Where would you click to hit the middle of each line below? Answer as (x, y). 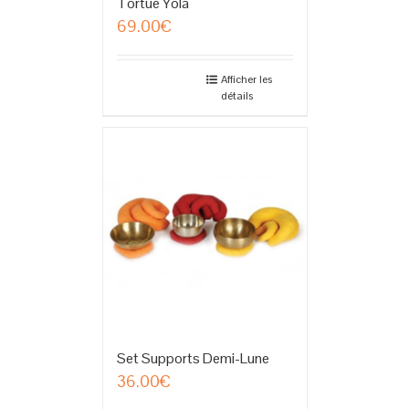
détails (236, 96)
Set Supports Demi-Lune (193, 359)
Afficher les (246, 80)
